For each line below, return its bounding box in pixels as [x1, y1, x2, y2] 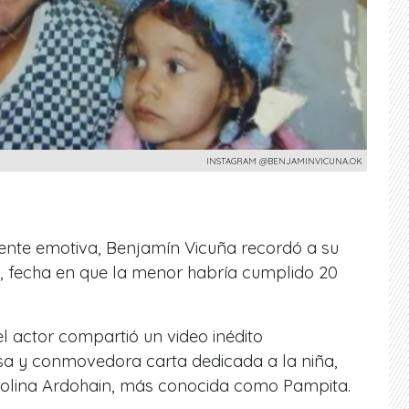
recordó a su [236, 236, 339, 258]
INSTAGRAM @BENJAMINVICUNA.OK [206, 154, 362, 166]
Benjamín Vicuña [106, 236, 236, 258]
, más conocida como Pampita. [111, 374, 351, 396]
